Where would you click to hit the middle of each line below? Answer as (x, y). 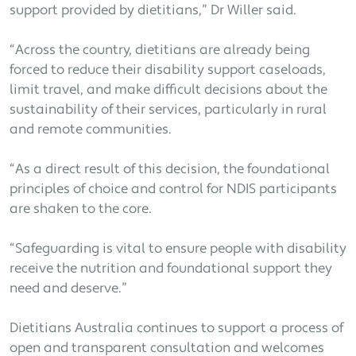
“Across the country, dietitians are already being (160, 51)
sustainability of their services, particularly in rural (168, 110)
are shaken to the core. (81, 210)
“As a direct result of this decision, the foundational (170, 170)
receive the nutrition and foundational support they (171, 269)
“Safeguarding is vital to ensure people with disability (178, 250)
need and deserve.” (68, 289)
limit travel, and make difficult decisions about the (168, 91)
